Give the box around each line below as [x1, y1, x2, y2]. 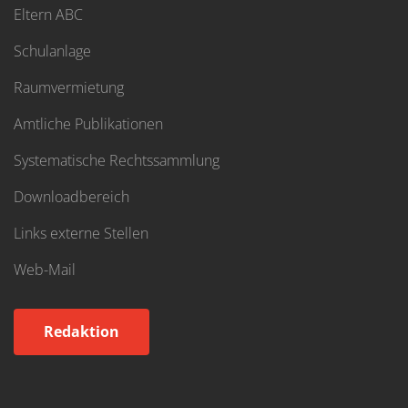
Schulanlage [14, 41, 91, 61]
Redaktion [44, 321, 119, 342]
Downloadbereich [14, 187, 129, 207]
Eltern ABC [14, 5, 83, 25]
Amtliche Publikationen [14, 114, 163, 134]
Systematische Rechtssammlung [14, 150, 219, 170]
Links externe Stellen [14, 223, 148, 243]
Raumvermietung [14, 77, 124, 97]
